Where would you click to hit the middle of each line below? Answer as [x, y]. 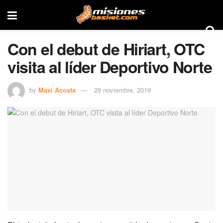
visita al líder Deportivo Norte [110, 67]
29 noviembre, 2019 [122, 90]
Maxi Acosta [57, 90]
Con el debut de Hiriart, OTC [106, 49]
